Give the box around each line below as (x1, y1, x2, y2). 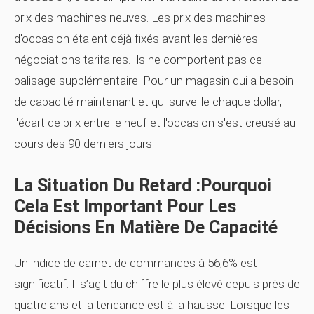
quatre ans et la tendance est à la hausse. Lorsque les (14, 298, 289, 312)
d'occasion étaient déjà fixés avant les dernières (14, 32, 258, 46)
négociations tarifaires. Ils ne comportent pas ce (14, 53, 262, 67)
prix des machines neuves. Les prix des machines (14, 11, 266, 25)
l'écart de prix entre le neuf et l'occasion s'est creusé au (14, 116, 296, 130)
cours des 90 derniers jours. (14, 137, 154, 151)
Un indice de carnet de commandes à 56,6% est (14, 256, 257, 270)
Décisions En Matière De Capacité (14, 217, 278, 238)
